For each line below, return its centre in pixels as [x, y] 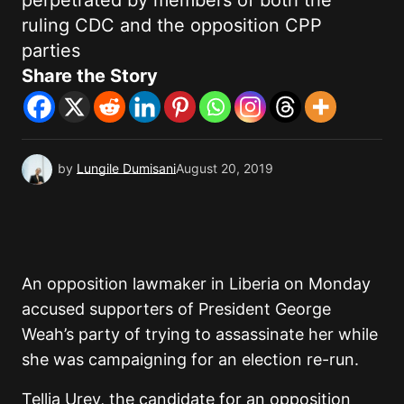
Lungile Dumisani [126, 169]
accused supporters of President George [176, 309]
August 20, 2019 [225, 169]
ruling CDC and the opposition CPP [172, 26]
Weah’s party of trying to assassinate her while [200, 335]
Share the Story [90, 76]
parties [51, 51]
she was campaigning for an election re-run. [190, 360]
